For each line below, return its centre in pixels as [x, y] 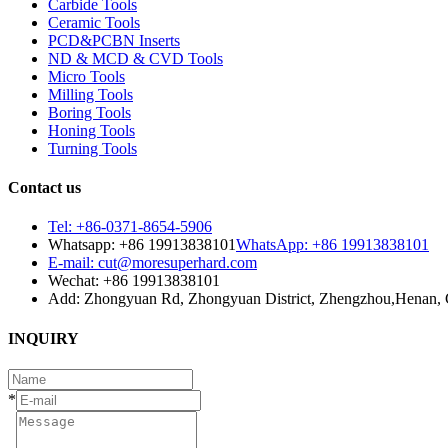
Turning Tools [92, 148]
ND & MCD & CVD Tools [135, 58]
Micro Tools [86, 76]
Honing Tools [91, 130]
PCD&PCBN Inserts [114, 40]
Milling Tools [90, 94]
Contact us [44, 188]
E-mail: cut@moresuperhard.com [152, 263]
